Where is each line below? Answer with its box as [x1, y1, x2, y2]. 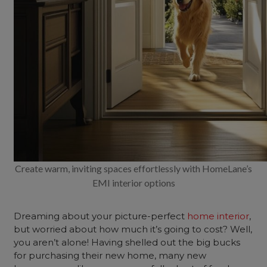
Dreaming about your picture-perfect [14, 210, 188, 222]
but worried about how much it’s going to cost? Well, [14, 223, 253, 235]
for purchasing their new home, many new [14, 250, 207, 261]
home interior [187, 210, 250, 222]
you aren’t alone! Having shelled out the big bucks [14, 237, 241, 248]
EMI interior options [92, 177, 175, 188]
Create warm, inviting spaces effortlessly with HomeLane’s [15, 163, 252, 174]
